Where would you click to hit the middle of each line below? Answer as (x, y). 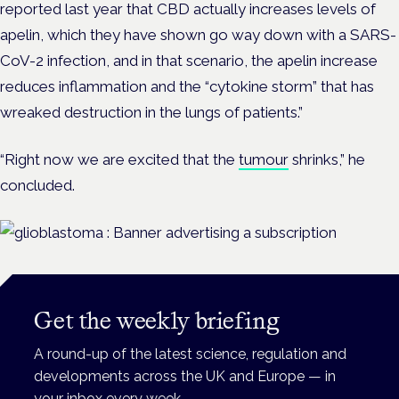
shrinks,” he (327, 160)
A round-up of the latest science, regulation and (191, 354)
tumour (264, 160)
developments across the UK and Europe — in (185, 377)
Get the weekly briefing (157, 321)
